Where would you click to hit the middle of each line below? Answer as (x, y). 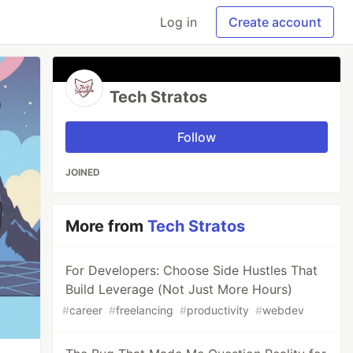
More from (107, 226)
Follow (197, 137)
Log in (178, 22)
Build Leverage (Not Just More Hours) (179, 289)
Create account (275, 22)
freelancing (145, 310)
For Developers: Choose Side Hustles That (192, 270)
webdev (284, 310)
